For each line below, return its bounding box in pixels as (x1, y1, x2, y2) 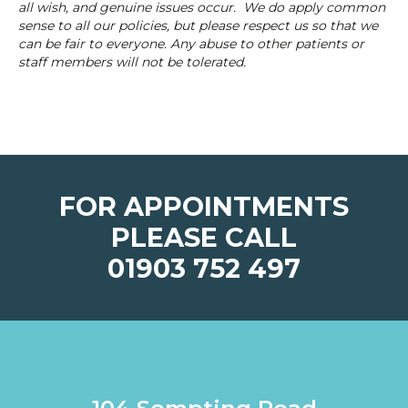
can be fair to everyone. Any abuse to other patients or (18, 36, 364, 53)
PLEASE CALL (111, 221, 297, 254)
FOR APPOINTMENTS (59, 190, 349, 223)
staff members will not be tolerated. (18, 54, 246, 71)
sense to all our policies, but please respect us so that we (18, 17, 378, 35)
